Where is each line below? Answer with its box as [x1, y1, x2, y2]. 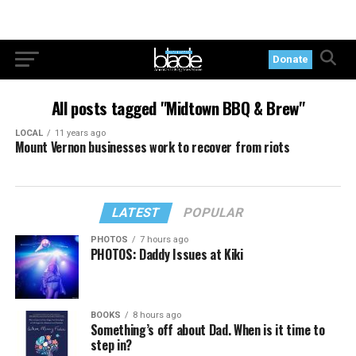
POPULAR [182, 205, 246, 220]
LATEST [110, 205, 163, 220]
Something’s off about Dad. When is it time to [90, 320, 325, 339]
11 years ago [54, 128, 106, 138]
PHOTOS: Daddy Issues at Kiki [90, 245, 243, 264]
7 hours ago [139, 234, 188, 245]
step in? [90, 335, 133, 354]
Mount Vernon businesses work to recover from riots [14, 137, 290, 157]
